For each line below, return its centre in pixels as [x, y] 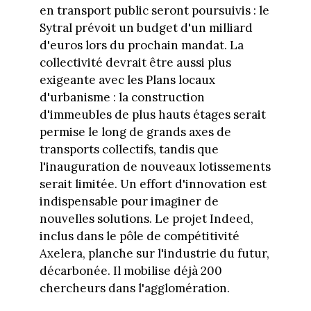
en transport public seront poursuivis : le [154, 10]
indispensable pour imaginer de [129, 201]
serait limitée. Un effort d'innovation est [153, 184]
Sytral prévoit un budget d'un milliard [146, 27]
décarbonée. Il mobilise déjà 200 [131, 270]
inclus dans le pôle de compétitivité [139, 236]
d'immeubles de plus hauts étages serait [152, 114]
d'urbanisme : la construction [122, 97]
